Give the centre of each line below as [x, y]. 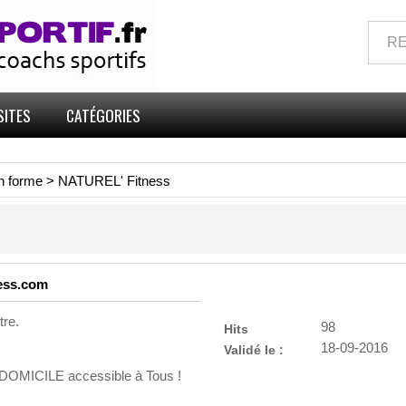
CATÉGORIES [103, 115]
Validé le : [253, 350]
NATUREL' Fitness [114, 181]
